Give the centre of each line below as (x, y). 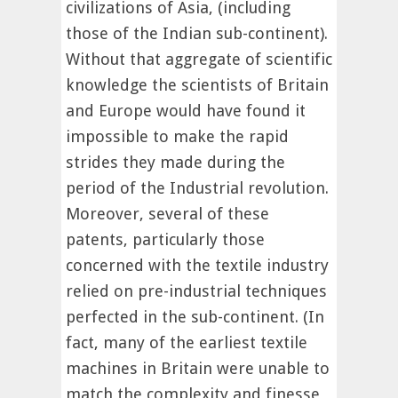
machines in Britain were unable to (198, 369)
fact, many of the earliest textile (187, 343)
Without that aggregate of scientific (199, 60)
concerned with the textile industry (197, 266)
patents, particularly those (165, 240)
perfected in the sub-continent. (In (195, 317)
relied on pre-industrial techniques (196, 291)
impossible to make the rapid (177, 137)
